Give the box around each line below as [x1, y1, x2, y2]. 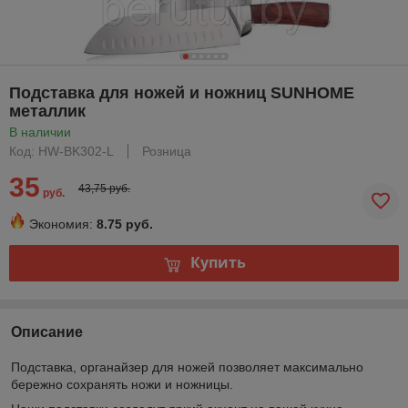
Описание [11, 323, 83, 340]
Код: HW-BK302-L [9, 143, 114, 158]
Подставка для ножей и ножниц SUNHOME [9, 83, 354, 102]
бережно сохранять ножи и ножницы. [11, 376, 233, 392]
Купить [189, 252, 246, 273]
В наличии [9, 124, 71, 139]
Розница [142, 143, 191, 158]
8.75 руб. [97, 216, 153, 231]
